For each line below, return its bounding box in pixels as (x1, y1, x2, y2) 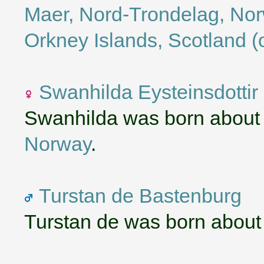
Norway (24, 132, 91, 155)
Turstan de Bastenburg (39, 184, 242, 207)
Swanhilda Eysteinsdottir (39, 80, 258, 103)
